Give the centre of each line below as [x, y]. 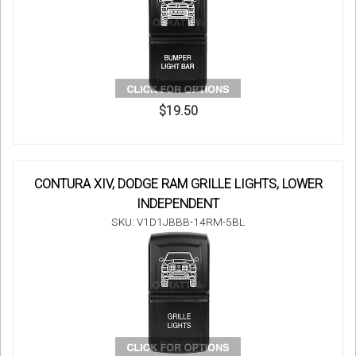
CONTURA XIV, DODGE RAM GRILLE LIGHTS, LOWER [178, 184]
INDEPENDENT [178, 204]
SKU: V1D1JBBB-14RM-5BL [178, 222]
